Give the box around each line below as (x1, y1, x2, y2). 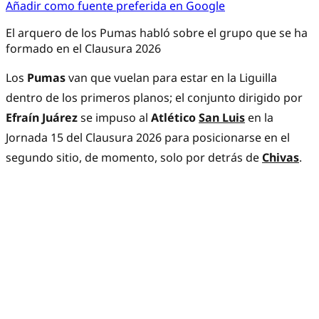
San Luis (199, 110, 245, 126)
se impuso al (78, 110, 151, 126)
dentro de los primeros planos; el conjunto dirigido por (6, 90, 303, 106)
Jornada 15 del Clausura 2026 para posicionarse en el (6, 130, 290, 146)
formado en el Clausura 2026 (6, 41, 161, 57)
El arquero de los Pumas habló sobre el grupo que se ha (6, 25, 308, 41)
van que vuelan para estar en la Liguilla (68, 70, 277, 86)
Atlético (151, 110, 199, 126)
